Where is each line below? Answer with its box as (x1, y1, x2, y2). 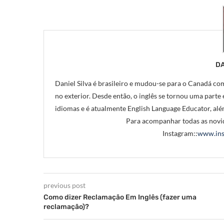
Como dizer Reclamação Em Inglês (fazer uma (43, 193, 196, 202)
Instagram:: (162, 129, 197, 138)
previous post (43, 181, 85, 190)
